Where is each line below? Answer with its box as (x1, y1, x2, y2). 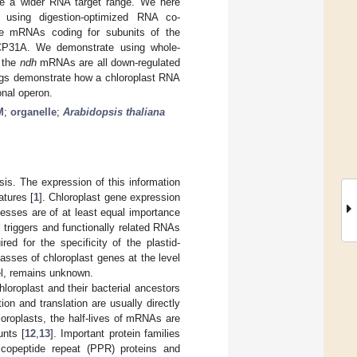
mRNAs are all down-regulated (36, 56, 180, 69)
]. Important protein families (50, 327, 180, 339)
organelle (10, 105, 57, 118)
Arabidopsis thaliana (63, 105, 165, 118)
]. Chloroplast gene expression (39, 190, 180, 203)
